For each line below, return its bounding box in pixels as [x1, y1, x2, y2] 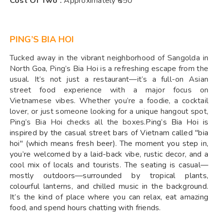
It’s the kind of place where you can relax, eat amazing [10, 192, 208, 203]
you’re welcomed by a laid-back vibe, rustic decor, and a [10, 149, 208, 160]
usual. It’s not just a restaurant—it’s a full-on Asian [10, 74, 208, 85]
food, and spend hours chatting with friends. [10, 202, 161, 214]
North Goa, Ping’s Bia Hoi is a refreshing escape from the [10, 63, 208, 74]
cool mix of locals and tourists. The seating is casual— [10, 160, 208, 171]
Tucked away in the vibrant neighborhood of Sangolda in [10, 53, 208, 64]
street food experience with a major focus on [10, 85, 208, 96]
